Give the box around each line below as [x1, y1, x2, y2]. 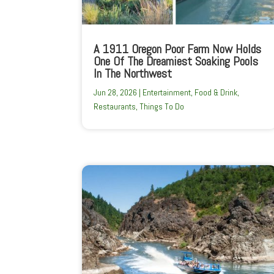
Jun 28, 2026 [94, 87, 138, 98]
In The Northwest [94, 65, 172, 82]
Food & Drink [194, 87, 238, 98]
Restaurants [94, 101, 136, 113]
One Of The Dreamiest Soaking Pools [94, 53, 259, 70]
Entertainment [143, 87, 191, 98]
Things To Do [139, 101, 185, 113]
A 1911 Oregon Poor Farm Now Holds [94, 41, 262, 57]
